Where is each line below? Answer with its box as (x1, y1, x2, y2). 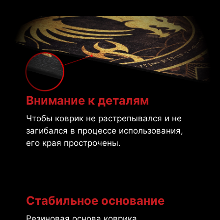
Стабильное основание (26, 193, 165, 208)
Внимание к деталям (26, 93, 149, 108)
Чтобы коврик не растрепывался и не (26, 113, 182, 123)
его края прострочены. (26, 137, 121, 148)
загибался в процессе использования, (26, 125, 183, 136)
